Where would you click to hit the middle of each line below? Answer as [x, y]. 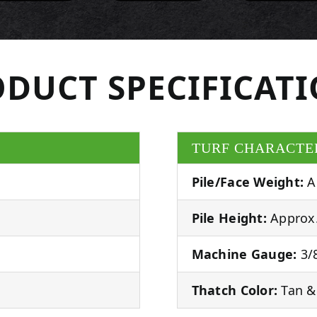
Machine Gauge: [244, 254]
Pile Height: [229, 218]
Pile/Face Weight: [248, 181]
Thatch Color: [235, 290]
